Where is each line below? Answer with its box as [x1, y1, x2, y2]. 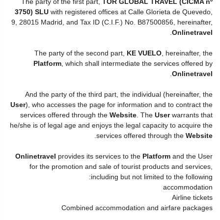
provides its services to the [56, 152, 142, 160]
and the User [170, 152, 213, 160]
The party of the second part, [34, 49, 127, 57]
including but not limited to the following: [91, 173, 213, 181]
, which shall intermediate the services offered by [61, 59, 213, 67]
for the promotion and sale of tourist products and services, [29, 163, 213, 170]
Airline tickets [172, 193, 213, 201]
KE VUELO [127, 49, 162, 57]
